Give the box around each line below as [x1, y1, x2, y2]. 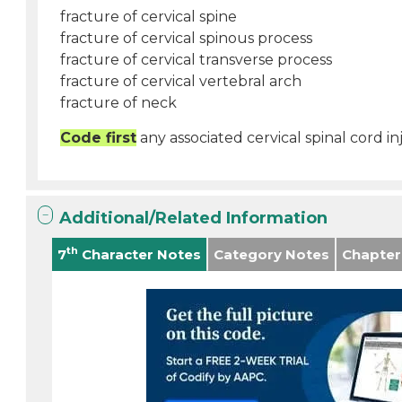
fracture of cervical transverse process [60, 51, 333, 68]
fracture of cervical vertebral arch [60, 73, 302, 90]
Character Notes [78, 246, 202, 263]
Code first [60, 129, 137, 146]
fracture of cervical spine [60, 8, 238, 25]
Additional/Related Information [59, 208, 328, 228]
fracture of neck [60, 94, 178, 111]
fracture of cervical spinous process [60, 30, 313, 47]
